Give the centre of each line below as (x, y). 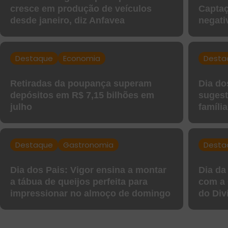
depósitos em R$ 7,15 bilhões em (82, 95)
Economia (82, 58)
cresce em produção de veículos (81, 8)
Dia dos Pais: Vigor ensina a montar (88, 170)
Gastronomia (88, 145)
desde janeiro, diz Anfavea (67, 20)
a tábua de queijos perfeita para (79, 181)
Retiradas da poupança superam (81, 83)
